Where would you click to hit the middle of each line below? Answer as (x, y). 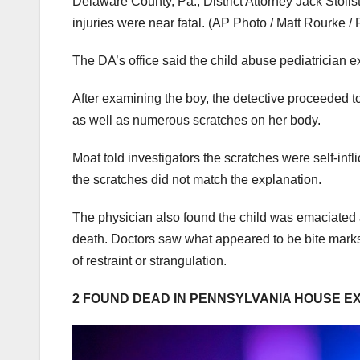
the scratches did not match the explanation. (197, 179)
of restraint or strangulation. (149, 260)
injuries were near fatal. (139, 22)
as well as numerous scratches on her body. (196, 120)
